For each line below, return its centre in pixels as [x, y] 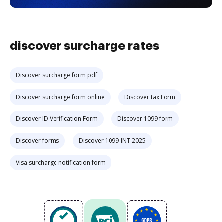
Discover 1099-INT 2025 [112, 140]
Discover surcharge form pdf [56, 75]
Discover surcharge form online [60, 97]
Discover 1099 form [145, 119]
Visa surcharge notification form [61, 162]
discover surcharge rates [84, 46]
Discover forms [37, 140]
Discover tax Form [150, 97]
